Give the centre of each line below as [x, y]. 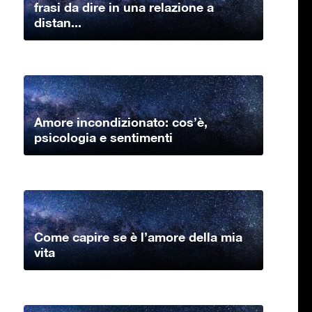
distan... [58, 22]
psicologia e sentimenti [103, 137]
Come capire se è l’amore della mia [138, 236]
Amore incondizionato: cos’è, [121, 122]
